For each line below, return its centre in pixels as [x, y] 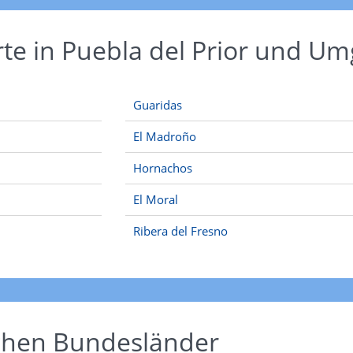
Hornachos [163, 168]
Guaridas [158, 105]
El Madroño [165, 136]
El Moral [156, 199]
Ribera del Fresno [180, 231]
